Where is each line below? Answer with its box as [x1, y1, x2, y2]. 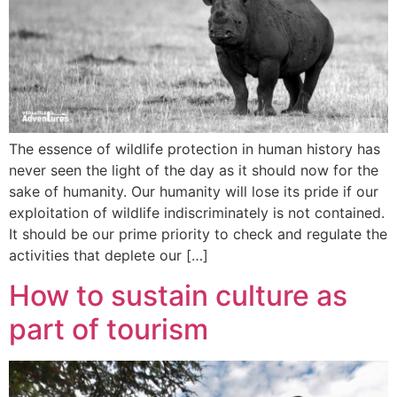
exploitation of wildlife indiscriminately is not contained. [9, 204, 385, 222]
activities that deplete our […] [9, 246, 208, 265]
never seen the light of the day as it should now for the [9, 161, 378, 180]
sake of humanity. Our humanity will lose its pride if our [9, 183, 378, 201]
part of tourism [9, 311, 208, 346]
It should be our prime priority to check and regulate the [9, 225, 387, 244]
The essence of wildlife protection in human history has [9, 140, 380, 159]
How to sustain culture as [9, 277, 347, 313]
